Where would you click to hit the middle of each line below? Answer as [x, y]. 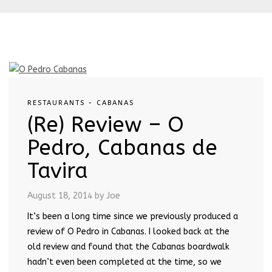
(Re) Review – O [106, 124]
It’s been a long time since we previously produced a [133, 216]
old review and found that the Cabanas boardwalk [128, 246]
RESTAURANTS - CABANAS [81, 103]
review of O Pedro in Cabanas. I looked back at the [128, 231]
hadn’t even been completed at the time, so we [124, 262]
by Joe [107, 195]
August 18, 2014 [60, 195]
